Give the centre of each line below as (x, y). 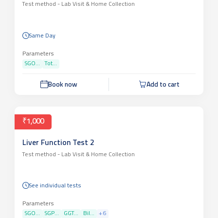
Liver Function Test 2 (58, 143)
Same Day (42, 36)
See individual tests (55, 186)
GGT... (71, 214)
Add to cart (163, 85)
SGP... (52, 214)
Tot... (51, 64)
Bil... (89, 214)
